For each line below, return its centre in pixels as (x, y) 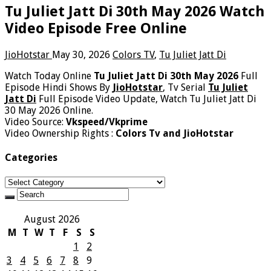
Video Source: (35, 122)
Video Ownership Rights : (60, 133)
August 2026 (52, 220)
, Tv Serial (185, 87)
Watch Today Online (49, 76)
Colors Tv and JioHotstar (175, 133)
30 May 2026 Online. (49, 110)
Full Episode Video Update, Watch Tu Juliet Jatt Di (146, 99)
